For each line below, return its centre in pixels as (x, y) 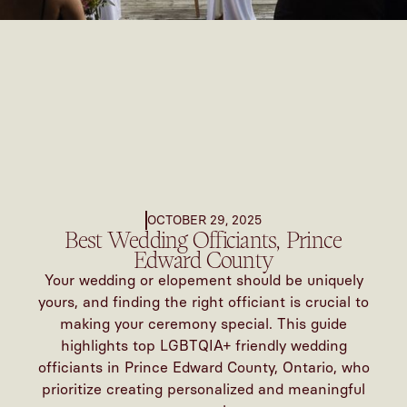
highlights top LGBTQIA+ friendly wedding (203, 346)
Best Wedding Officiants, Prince (203, 240)
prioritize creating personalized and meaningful (203, 390)
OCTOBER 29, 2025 (204, 221)
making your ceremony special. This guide (203, 324)
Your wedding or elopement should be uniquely (203, 281)
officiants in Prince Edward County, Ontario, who (203, 368)
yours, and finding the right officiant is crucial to (203, 303)
